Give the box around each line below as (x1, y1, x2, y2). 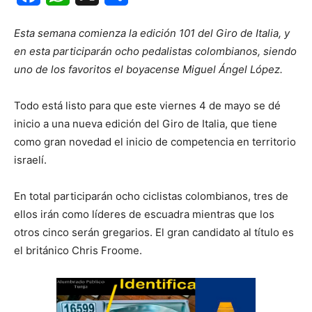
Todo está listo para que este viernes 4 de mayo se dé (14, 99, 281, 113)
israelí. (14, 153, 47, 167)
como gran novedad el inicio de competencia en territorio (14, 135, 296, 149)
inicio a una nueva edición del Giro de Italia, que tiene (14, 117, 277, 131)
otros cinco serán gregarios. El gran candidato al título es (14, 226, 294, 240)
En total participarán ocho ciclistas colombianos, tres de (14, 189, 288, 203)
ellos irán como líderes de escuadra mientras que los (14, 208, 274, 221)
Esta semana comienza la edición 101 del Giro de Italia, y (14, 26, 290, 40)
